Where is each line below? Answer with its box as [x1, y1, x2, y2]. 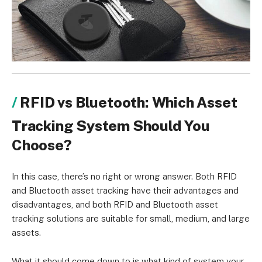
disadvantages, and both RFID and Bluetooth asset [12, 199, 218, 210]
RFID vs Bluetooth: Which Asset [20, 94, 237, 112]
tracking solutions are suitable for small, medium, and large [12, 213, 250, 224]
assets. [12, 227, 41, 238]
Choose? [12, 136, 72, 154]
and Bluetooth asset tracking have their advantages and [12, 185, 239, 196]
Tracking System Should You [12, 117, 210, 135]
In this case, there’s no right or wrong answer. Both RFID [12, 171, 237, 182]
